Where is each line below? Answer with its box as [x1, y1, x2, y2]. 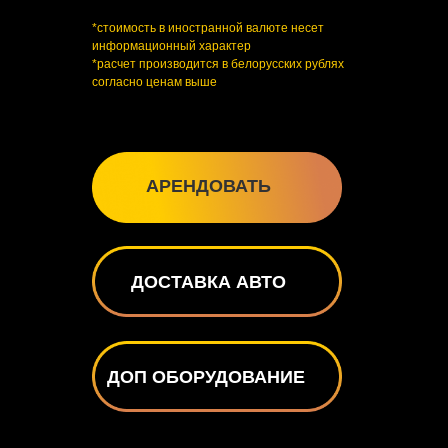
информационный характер [92, 39, 251, 53]
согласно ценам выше [92, 75, 217, 89]
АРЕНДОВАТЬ [146, 176, 271, 196]
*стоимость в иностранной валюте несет [92, 21, 324, 35]
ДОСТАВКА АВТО [131, 272, 286, 292]
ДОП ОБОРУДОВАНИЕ [107, 367, 305, 387]
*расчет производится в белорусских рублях [92, 57, 344, 71]
